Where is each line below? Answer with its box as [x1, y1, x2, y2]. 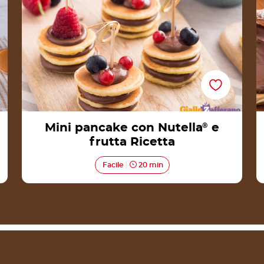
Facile [102, 161, 123, 169]
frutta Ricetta [89, 136, 175, 148]
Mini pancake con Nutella [45, 121, 203, 134]
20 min [136, 161, 163, 169]
